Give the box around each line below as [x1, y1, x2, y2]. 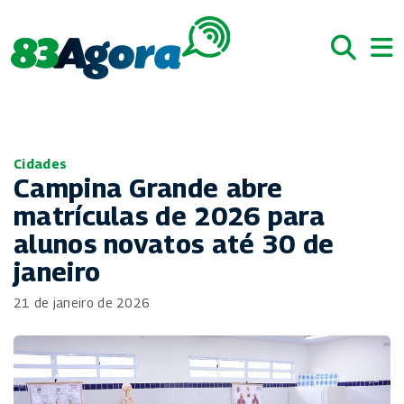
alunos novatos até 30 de [14, 228, 335, 259]
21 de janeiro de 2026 [14, 295, 151, 310]
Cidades [14, 156, 68, 171]
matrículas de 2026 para [14, 200, 325, 231]
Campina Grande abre [14, 172, 283, 203]
